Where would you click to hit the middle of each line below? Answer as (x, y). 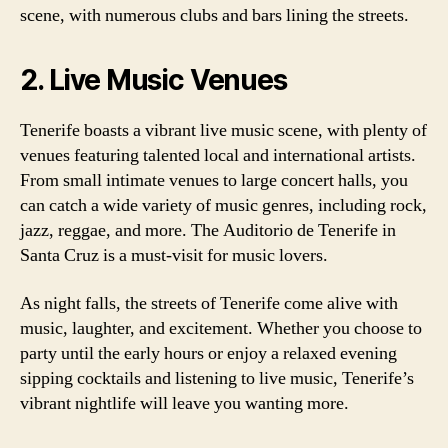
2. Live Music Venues (153, 80)
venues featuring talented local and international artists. (218, 155)
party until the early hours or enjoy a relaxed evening (208, 353)
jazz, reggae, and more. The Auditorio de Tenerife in (208, 230)
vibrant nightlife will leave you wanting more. (184, 403)
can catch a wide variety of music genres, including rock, (223, 205)
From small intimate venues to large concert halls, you (214, 180)
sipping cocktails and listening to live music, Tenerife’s (217, 378)
